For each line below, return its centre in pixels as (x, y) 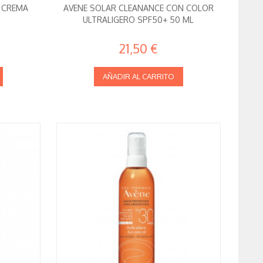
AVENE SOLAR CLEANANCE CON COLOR (138, 8)
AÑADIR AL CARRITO (138, 77)
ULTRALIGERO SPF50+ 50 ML (139, 20)
